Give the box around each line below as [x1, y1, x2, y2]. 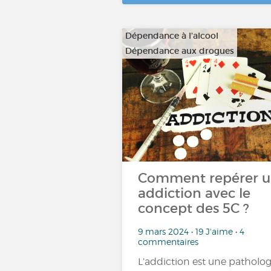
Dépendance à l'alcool [125, 30, 218, 41]
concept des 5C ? [138, 200, 249, 217]
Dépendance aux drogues [125, 45, 234, 56]
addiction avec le [138, 185, 250, 201]
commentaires [138, 236, 198, 247]
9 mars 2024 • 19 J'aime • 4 [138, 226, 244, 237]
